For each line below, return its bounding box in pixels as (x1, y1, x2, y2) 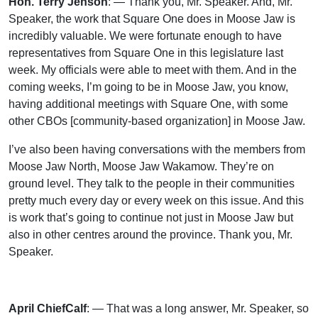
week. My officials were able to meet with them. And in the (9, 63, 297, 76)
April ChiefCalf (9, 302, 87, 314)
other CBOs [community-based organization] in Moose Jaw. (9, 114, 305, 127)
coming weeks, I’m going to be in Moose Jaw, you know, (9, 80, 288, 93)
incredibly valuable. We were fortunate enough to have (9, 29, 282, 42)
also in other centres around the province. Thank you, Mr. (9, 228, 292, 241)
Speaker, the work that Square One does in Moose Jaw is (9, 12, 295, 25)
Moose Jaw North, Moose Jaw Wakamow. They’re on (9, 160, 274, 172)
